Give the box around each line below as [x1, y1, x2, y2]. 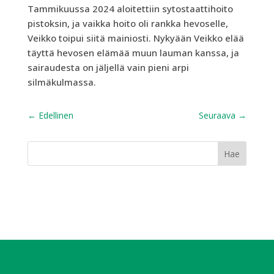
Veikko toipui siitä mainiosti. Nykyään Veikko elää [27, 31, 244, 44]
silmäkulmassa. [27, 75, 96, 88]
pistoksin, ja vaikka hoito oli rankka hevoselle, [27, 17, 228, 29]
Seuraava [199, 109, 236, 121]
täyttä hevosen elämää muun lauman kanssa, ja [27, 46, 239, 59]
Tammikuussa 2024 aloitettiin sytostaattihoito [27, 2, 233, 15]
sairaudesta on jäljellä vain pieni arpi [27, 61, 189, 73]
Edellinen [38, 109, 73, 121]
